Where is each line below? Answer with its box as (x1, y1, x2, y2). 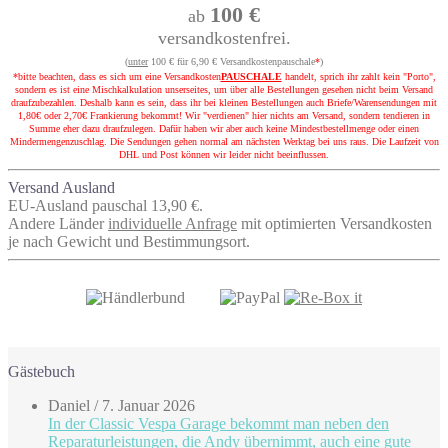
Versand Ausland (8, 178, 115, 196)
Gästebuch (8, 362, 75, 380)
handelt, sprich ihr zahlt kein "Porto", (281, 70, 436, 82)
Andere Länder (8, 214, 108, 232)
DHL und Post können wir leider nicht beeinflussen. (119, 148, 329, 160)
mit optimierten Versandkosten (237, 214, 432, 232)
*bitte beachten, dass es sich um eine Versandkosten (12, 70, 221, 82)
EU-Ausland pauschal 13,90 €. (8, 196, 203, 214)
